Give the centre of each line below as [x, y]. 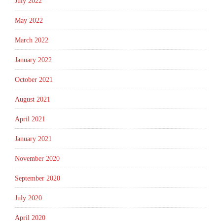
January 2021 [33, 139]
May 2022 [29, 21]
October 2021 [34, 80]
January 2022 [33, 60]
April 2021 [30, 119]
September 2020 [37, 179]
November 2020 [37, 159]
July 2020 [28, 198]
